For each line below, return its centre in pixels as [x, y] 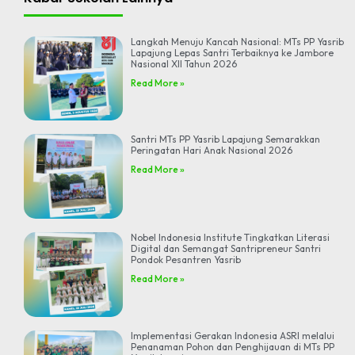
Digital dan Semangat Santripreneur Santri [226, 248]
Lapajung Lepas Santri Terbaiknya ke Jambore [233, 52]
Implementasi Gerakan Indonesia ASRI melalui [233, 335]
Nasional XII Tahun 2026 [184, 63]
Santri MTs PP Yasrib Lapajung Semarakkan [226, 139]
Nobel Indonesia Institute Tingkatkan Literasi [231, 237]
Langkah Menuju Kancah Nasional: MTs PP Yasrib [238, 41]
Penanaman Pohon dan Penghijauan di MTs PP [233, 346]
